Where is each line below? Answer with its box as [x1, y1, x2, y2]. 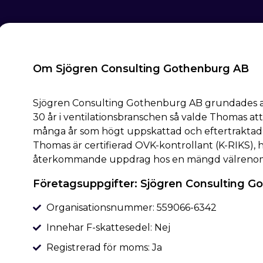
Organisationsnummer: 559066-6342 [46, 202, 217, 214]
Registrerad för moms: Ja [46, 242, 162, 254]
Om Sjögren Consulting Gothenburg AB [33, 62, 249, 76]
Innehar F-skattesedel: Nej [46, 222, 170, 234]
